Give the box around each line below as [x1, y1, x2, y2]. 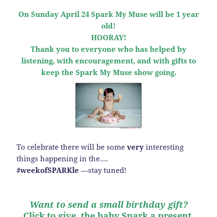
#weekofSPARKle [16, 165, 79, 175]
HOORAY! [91, 32, 126, 42]
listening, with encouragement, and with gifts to [21, 55, 196, 65]
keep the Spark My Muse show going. [41, 67, 176, 77]
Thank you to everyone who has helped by [31, 44, 186, 54]
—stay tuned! [79, 165, 127, 175]
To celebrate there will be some [16, 141, 127, 152]
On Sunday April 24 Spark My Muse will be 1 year [18, 9, 199, 19]
